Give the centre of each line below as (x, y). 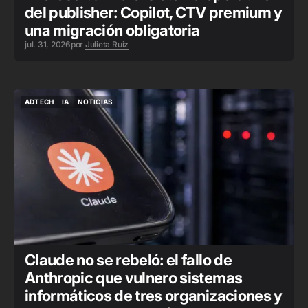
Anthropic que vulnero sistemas (134, 278)
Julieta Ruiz (107, 44)
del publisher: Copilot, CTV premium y (154, 12)
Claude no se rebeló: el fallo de (128, 260)
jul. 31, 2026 (48, 44)
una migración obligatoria (112, 30)
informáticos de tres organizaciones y (154, 296)
